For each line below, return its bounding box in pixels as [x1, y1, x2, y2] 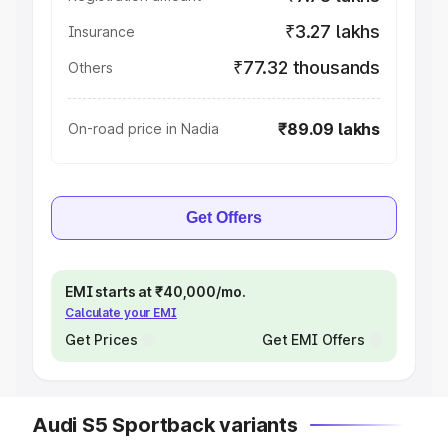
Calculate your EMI [65, 305, 177, 320]
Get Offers [186, 209, 262, 226]
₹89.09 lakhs [278, 119, 380, 139]
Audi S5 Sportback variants [32, 413, 298, 437]
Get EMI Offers [261, 331, 365, 348]
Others [68, 59, 113, 76]
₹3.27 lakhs [284, 21, 380, 42]
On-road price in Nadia [68, 120, 219, 137]
